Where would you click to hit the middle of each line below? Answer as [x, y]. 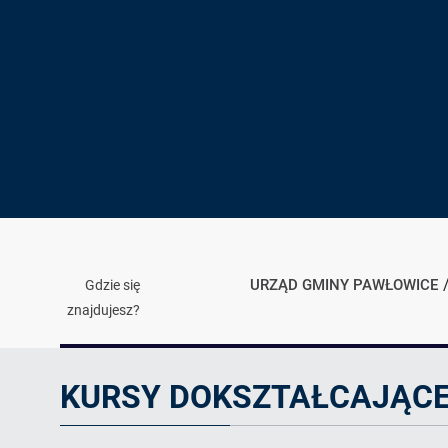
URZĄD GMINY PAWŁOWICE [344, 284]
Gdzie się [112, 284]
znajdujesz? [103, 309]
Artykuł [89, 358]
